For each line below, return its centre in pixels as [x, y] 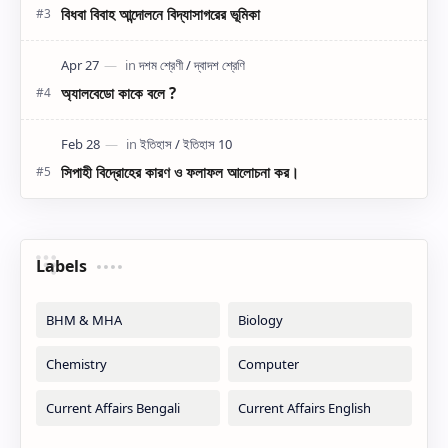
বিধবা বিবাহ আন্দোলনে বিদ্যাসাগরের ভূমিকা [160, 13]
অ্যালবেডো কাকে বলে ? [118, 92]
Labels [61, 265]
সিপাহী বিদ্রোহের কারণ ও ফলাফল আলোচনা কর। [180, 171]
